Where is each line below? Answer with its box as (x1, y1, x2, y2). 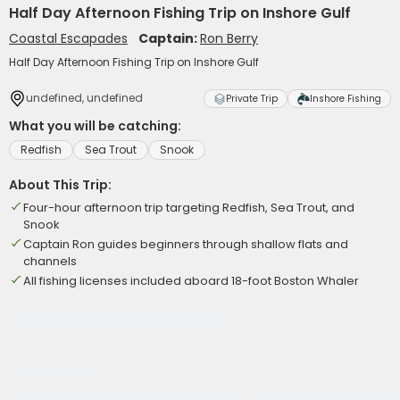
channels (23, 253, 77, 270)
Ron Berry (200, 29, 258, 47)
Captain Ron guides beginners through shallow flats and (23, 236, 348, 253)
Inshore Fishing (310, 92, 381, 105)
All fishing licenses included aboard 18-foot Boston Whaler (23, 272, 359, 289)
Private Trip (226, 92, 278, 105)
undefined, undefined (26, 90, 143, 105)
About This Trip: (9, 176, 112, 194)
